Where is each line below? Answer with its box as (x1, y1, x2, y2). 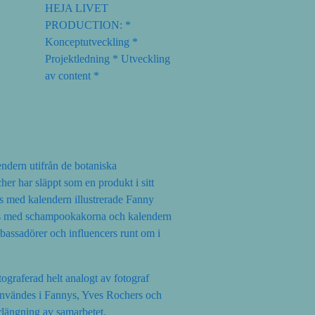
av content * (45, 69, 99, 82)
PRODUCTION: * (45, 18, 131, 31)
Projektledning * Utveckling (45, 52, 170, 65)
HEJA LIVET (45, 1, 108, 14)
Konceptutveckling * (45, 35, 138, 48)
